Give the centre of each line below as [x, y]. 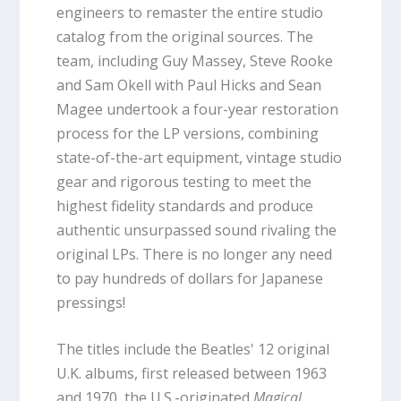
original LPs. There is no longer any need [194, 254]
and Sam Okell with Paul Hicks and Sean [188, 85]
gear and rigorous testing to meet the [183, 181]
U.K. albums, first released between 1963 [191, 374]
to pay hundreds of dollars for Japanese [189, 278]
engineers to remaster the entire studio [189, 12]
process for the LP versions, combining [187, 133]
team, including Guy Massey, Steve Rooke [194, 60]
